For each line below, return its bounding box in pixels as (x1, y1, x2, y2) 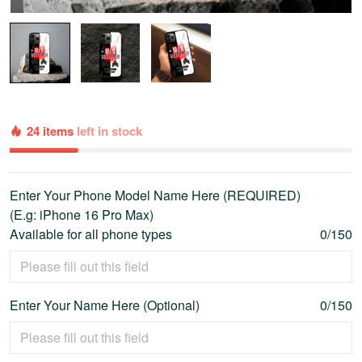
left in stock (77, 122, 142, 141)
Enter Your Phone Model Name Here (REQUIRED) (10, 186, 301, 205)
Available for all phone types (10, 225, 172, 244)
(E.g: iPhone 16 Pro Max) (10, 205, 154, 225)
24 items (27, 122, 77, 141)
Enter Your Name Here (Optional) (10, 296, 200, 315)
